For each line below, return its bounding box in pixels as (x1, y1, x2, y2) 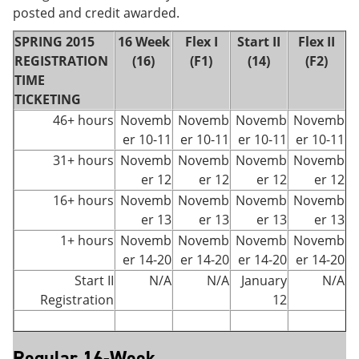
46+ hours (53, 111, 114, 129)
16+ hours (53, 192, 114, 209)
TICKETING (14, 91, 81, 108)
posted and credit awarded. (13, 4, 179, 22)
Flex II (298, 33, 335, 50)
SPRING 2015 (14, 33, 95, 50)
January (241, 272, 287, 289)
